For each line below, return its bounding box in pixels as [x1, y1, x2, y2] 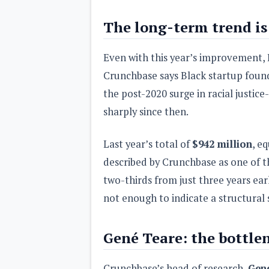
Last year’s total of [103, 137, 192, 151]
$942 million [192, 137, 252, 151]
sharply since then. [103, 104, 189, 118]
